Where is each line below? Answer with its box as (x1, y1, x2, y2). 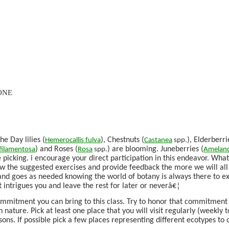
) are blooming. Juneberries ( (107, 145, 203, 153)
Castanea (144, 136, 172, 144)
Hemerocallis (45, 136, 84, 144)
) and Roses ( (35, 145, 78, 153)
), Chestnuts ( (101, 135, 144, 144)
